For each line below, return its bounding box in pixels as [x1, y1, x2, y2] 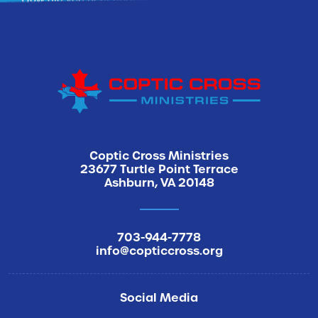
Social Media [120, 289, 198, 305]
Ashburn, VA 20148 [104, 174, 214, 190]
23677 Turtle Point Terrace [79, 160, 238, 177]
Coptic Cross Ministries [89, 147, 229, 163]
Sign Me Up [131, 54, 187, 66]
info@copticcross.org [95, 242, 223, 258]
